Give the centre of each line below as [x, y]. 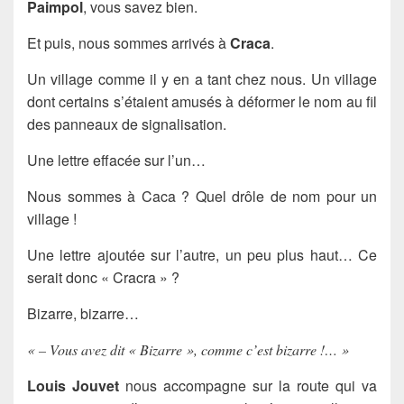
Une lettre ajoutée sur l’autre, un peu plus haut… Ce [202, 254]
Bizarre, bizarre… [83, 313]
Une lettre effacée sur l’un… [116, 160]
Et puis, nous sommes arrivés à [129, 42]
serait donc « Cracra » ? [103, 277]
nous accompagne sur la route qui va [248, 385]
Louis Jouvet [73, 385]
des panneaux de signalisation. [127, 124]
